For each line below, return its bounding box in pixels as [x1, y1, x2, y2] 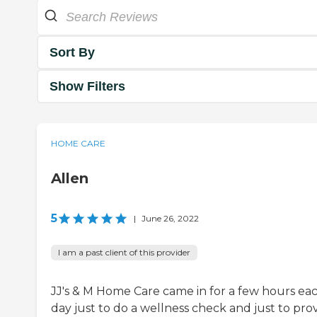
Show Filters [50, 79, 125, 93]
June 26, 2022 [142, 213, 199, 224]
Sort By [50, 45, 95, 59]
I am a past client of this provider [58, 247, 190, 258]
